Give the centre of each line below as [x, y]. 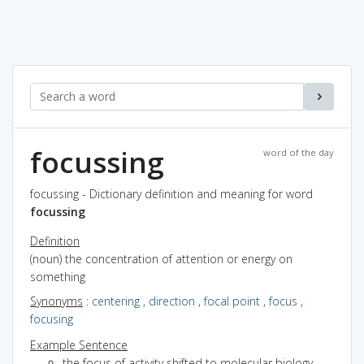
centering [116, 301]
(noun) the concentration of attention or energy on [161, 258]
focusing [52, 318]
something [58, 276]
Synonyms [56, 301]
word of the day [299, 152]
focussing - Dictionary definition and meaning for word [171, 193]
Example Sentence [79, 344]
